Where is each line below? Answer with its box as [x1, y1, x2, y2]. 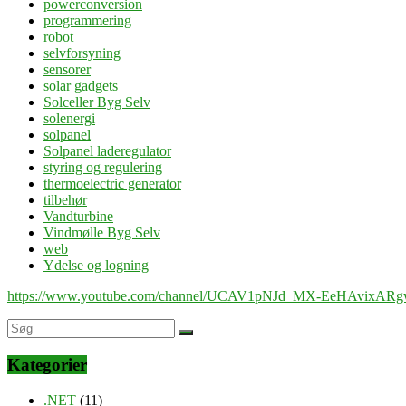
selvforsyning [43, 45, 121, 62]
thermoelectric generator [43, 176, 181, 192]
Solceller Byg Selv [43, 94, 150, 111]
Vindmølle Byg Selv [43, 225, 160, 241]
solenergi [43, 111, 95, 127]
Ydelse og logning [43, 257, 149, 274]
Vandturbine [43, 208, 113, 225]
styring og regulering [43, 159, 162, 176]
